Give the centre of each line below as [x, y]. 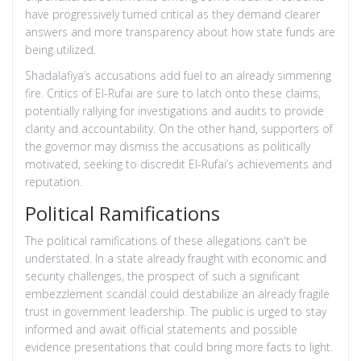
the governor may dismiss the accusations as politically [168, 146]
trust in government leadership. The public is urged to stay [176, 311]
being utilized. [60, 49]
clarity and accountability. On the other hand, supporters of [179, 128]
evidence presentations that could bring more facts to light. [179, 346]
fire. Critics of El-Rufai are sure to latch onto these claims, [173, 93]
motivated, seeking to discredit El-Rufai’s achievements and [178, 164]
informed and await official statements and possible [161, 329]
